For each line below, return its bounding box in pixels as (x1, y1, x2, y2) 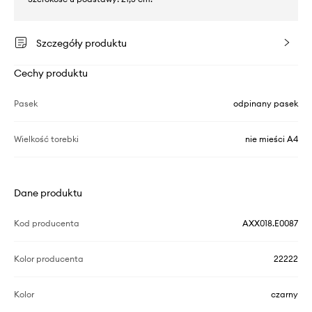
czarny (271, 289, 298, 300)
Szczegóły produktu (36, 37, 127, 50)
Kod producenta (14, 218, 79, 229)
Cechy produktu (14, 67, 88, 80)
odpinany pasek (233, 98, 298, 109)
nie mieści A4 (245, 134, 298, 145)
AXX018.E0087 (242, 218, 298, 229)
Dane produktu (14, 187, 82, 200)
